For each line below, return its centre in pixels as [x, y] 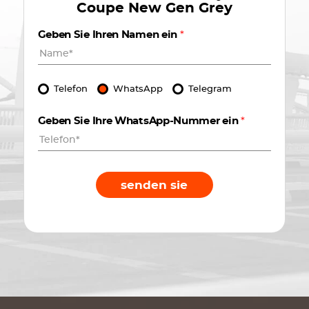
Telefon [70, 89]
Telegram [210, 89]
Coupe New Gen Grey [154, 8]
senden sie [154, 185]
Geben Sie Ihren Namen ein [109, 35]
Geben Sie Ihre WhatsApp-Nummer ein [139, 121]
